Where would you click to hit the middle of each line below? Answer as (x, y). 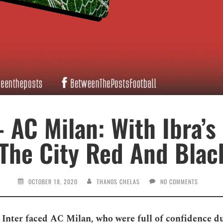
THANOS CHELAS (118, 181)
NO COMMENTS (179, 181)
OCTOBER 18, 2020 (53, 181)
